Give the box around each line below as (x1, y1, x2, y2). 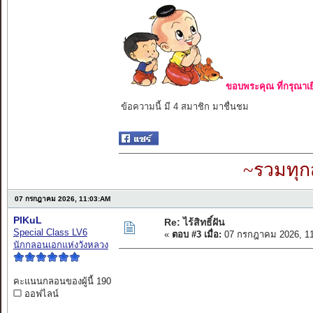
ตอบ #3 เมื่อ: (171, 229, 221, 240)
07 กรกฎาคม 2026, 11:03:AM (14, 195, 110, 203)
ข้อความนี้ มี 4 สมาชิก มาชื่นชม (120, 101, 249, 112)
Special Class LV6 (13, 227, 87, 238)
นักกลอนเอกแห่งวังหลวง (13, 240, 108, 251)
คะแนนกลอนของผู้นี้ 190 (13, 276, 111, 287)
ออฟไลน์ (21, 289, 59, 300)
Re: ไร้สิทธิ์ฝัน (163, 217, 225, 228)
